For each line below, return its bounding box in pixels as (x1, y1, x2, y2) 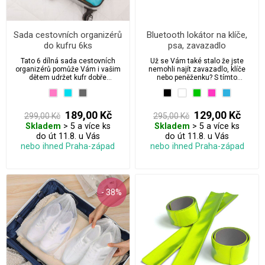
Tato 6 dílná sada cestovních (20, 56, 115, 65)
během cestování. (38, 89, 97, 98)
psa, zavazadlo (168, 40, 227, 51)
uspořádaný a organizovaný (22, 81, 114, 90)
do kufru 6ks (43, 40, 92, 51)
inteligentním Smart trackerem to (143, 81, 251, 90)
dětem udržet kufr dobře (29, 73, 107, 82)
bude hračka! (176, 89, 218, 98)
